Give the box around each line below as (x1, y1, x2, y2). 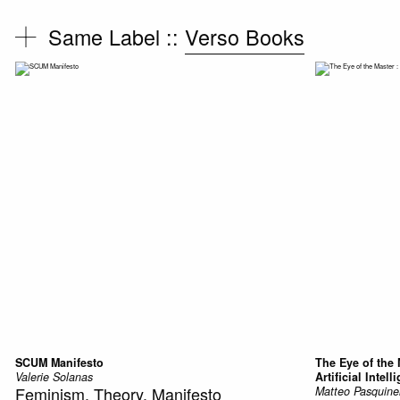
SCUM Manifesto (14, 354, 104, 371)
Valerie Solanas (14, 369, 93, 386)
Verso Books (185, 21, 305, 52)
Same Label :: (48, 21, 186, 52)
